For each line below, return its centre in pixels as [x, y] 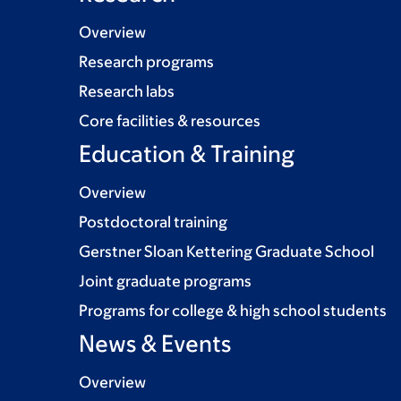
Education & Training [187, 153]
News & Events [155, 342]
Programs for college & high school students [233, 310]
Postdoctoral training [153, 222]
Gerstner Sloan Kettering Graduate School [226, 251]
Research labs [127, 91]
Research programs [146, 61]
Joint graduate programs [165, 281]
